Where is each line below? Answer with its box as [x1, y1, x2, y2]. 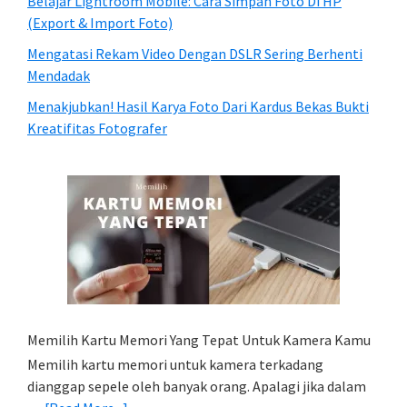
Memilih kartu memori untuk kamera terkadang [27, 355, 323, 373]
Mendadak [27, 66, 90, 84]
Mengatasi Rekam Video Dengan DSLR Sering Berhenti [27, 45, 362, 63]
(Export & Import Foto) [27, 14, 173, 32]
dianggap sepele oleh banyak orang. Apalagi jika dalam [27, 377, 366, 395]
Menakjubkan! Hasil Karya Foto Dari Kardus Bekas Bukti [27, 97, 369, 115]
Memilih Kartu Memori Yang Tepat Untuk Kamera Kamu [27, 331, 371, 349]
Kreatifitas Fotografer [27, 119, 167, 137]
